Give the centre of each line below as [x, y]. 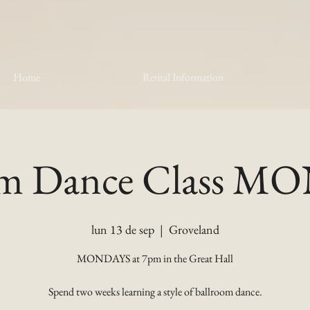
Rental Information [183, 77]
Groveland [194, 229]
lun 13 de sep [122, 229]
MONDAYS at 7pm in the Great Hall [155, 258]
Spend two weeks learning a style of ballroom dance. [155, 292]
